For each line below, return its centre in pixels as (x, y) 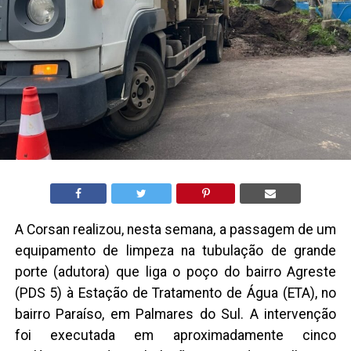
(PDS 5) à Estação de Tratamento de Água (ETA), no (175, 293)
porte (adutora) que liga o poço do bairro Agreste (175, 271)
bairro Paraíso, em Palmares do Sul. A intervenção (175, 314)
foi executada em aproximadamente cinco (175, 335)
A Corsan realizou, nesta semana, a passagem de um (175, 229)
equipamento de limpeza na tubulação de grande (175, 250)
